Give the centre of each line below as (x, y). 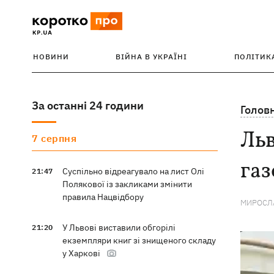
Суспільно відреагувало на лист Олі (133, 171)
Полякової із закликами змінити (127, 184)
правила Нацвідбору (103, 197)
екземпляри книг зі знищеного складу (139, 240)
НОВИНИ (51, 57)
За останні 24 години (88, 106)
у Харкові (81, 253)
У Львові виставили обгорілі (119, 228)
